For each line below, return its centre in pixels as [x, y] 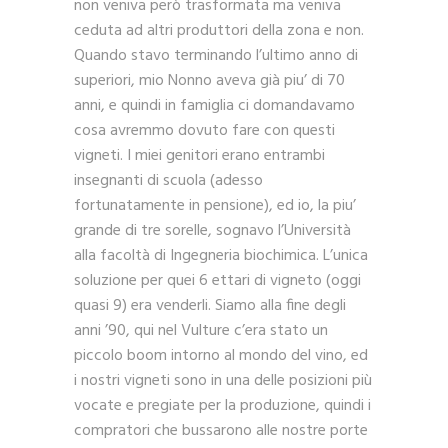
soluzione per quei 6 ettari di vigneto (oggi [217, 281]
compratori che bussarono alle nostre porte [221, 431]
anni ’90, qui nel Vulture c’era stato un [201, 331]
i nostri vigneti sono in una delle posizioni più [223, 381]
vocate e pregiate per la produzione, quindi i [222, 406]
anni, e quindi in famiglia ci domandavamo [214, 106]
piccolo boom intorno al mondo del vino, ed [221, 356]
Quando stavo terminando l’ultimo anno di [216, 56]
